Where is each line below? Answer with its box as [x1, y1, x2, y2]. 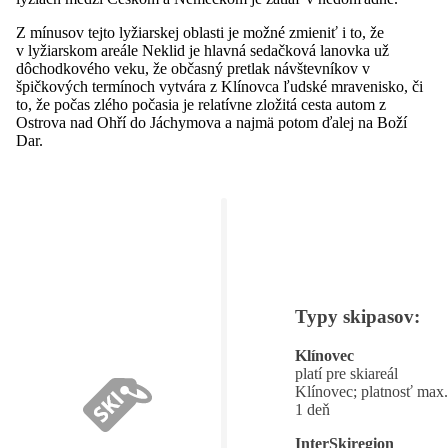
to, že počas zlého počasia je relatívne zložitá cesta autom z [16, 95, 386, 113]
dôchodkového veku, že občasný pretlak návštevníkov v [16, 59, 370, 77]
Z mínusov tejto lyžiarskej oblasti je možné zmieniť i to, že [16, 23, 384, 41]
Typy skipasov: [295, 306, 420, 328]
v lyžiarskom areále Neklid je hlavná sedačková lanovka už [16, 41, 389, 59]
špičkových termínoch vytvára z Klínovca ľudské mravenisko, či [16, 77, 423, 95]
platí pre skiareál [295, 365, 398, 383]
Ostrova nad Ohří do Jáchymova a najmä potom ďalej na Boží [16, 113, 407, 131]
